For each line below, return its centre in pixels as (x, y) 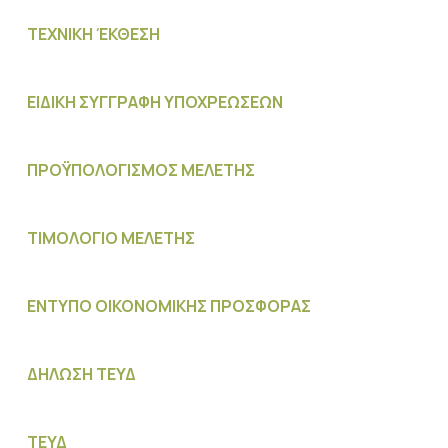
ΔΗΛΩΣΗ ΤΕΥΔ (81, 374)
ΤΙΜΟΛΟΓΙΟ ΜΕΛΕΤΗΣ (110, 238)
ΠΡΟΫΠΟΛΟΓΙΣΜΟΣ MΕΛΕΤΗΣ (140, 170)
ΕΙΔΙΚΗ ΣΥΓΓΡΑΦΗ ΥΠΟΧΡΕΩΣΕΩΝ (154, 102)
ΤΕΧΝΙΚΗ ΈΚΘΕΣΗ (93, 34)
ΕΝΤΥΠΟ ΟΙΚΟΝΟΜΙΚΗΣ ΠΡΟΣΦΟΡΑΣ (168, 306)
